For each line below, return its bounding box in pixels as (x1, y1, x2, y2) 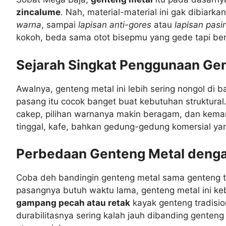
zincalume (16, 7, 61, 18)
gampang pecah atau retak (16, 198, 130, 208)
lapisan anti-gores (78, 20, 151, 30)
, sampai (41, 20, 78, 30)
